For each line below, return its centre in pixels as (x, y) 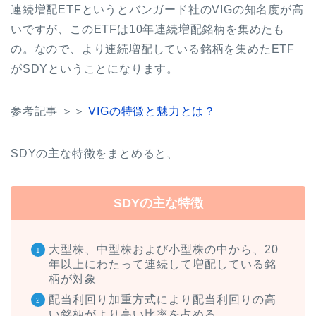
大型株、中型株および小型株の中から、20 (164, 249)
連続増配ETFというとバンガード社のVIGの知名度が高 (157, 9)
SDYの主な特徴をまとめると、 (95, 153)
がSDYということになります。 (95, 68)
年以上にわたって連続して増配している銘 (163, 264)
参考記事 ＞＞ (50, 111)
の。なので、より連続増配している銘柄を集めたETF (153, 49)
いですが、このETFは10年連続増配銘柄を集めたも (148, 29)
